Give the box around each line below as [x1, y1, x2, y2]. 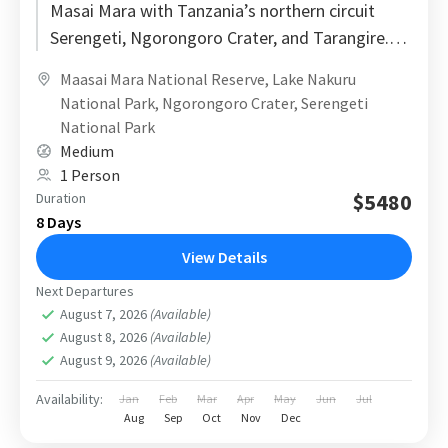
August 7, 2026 [60, 304, 150, 323]
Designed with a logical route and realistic [50, 52, 363, 76]
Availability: [36, 389, 103, 408]
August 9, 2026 [60, 350, 150, 369]
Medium [60, 140, 114, 161]
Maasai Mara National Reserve [60, 68, 265, 89]
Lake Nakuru [272, 68, 356, 89]
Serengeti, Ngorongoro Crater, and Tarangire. [50, 25, 389, 49]
